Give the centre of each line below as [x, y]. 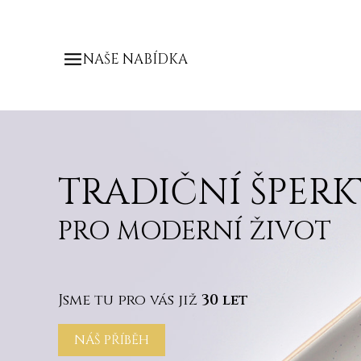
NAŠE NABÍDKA [135, 60]
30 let [225, 301]
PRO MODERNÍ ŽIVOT [195, 232]
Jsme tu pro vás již [130, 301]
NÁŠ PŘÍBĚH [112, 340]
